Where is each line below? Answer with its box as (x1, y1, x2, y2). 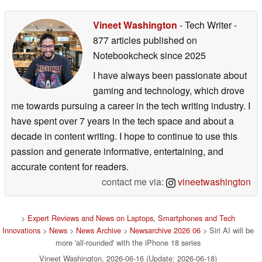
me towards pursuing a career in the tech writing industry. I (11, 98, 250, 112)
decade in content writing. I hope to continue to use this (11, 129, 237, 143)
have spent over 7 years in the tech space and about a (11, 113, 234, 127)
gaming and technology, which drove (93, 83, 244, 97)
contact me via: (102, 174, 166, 188)
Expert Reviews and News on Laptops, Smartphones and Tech (27, 212, 235, 223)
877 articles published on (93, 33, 197, 47)
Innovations (2, 224, 40, 236)
